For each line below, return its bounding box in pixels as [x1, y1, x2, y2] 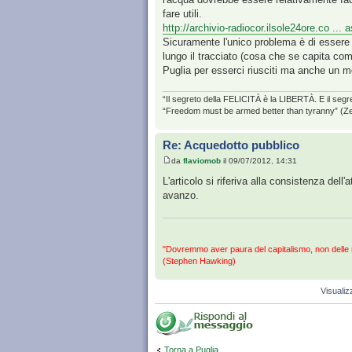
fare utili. [163, 8, 202, 20]
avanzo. [163, 189, 199, 201]
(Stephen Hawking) [163, 256, 236, 266]
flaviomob [183, 156, 221, 165]
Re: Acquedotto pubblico [163, 138, 299, 152]
